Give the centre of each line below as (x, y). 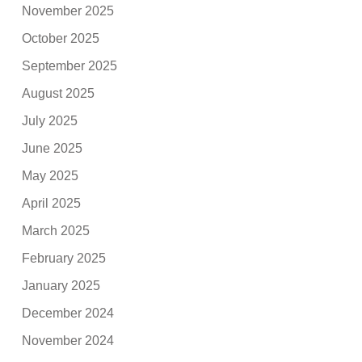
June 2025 (53, 148)
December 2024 (68, 313)
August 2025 (59, 93)
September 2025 (70, 65)
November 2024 (68, 340)
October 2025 (61, 38)
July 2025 (50, 120)
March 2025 (56, 230)
